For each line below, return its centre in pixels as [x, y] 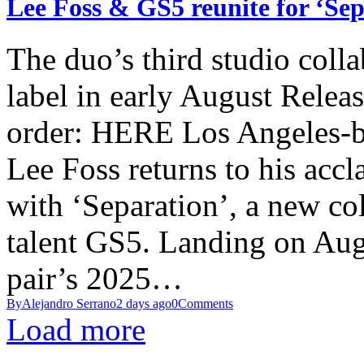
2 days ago [144, 304]
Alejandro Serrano [69, 304]
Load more [76, 330]
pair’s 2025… [95, 279]
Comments [206, 304]
